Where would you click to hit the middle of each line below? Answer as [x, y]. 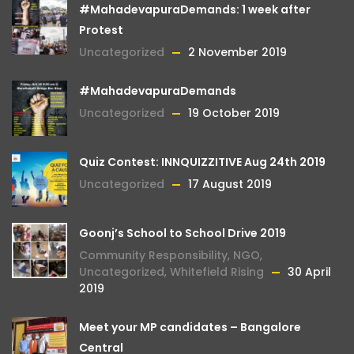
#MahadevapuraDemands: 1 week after [195, 9]
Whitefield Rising [217, 272]
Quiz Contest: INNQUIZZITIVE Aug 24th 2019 [202, 162]
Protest [101, 30]
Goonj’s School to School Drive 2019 [183, 233]
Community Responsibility [153, 255]
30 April [309, 272]
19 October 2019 [234, 113]
